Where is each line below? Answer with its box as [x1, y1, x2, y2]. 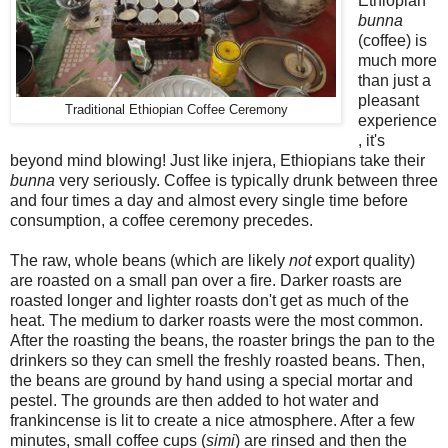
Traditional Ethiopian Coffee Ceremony [64, 102, 288, 117]
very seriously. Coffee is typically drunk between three [59, 171, 438, 189]
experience [357, 111, 437, 129]
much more [357, 51, 437, 69]
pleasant [357, 91, 419, 109]
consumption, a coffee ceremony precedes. [10, 211, 317, 229]
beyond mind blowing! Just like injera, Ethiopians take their [10, 151, 425, 169]
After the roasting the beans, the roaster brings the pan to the [10, 331, 435, 349]
